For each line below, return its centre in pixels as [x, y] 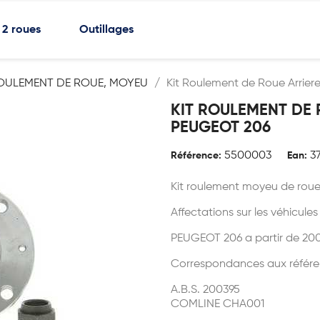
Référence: [196, 156]
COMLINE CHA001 [217, 304]
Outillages [107, 30]
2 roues [22, 30]
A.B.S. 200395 [205, 290]
